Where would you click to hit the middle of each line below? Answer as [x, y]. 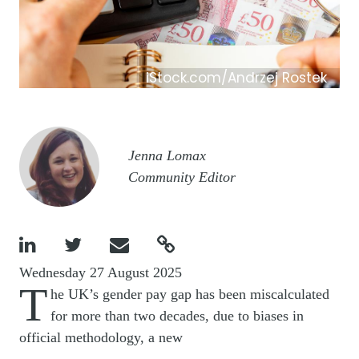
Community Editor [182, 177]
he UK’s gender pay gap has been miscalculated [190, 294]
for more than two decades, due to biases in [177, 316]
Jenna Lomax [167, 156]
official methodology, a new [101, 338]
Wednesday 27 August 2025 [101, 273]
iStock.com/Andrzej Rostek [236, 78]
